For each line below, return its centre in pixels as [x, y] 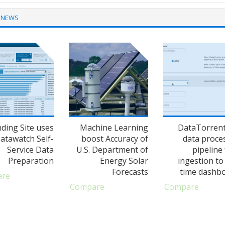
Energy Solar [124, 160]
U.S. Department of [113, 149]
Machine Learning [114, 127]
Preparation [31, 160]
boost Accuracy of [115, 138]
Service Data [31, 149]
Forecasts [130, 172]
